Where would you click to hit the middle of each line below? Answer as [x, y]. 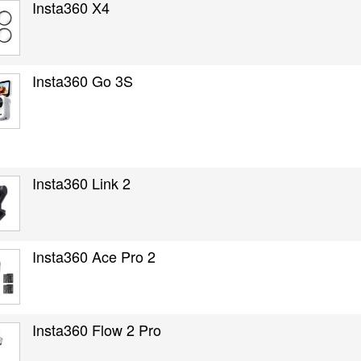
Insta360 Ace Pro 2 [94, 256]
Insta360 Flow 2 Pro [97, 330]
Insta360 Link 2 [82, 183]
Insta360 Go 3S [83, 81]
